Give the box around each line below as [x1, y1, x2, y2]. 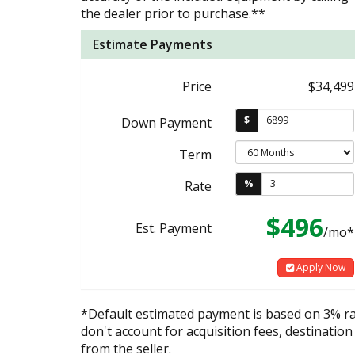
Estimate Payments [93, 35, 212, 53]
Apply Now [294, 260, 345, 274]
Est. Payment [136, 219, 212, 237]
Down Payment [121, 113, 212, 132]
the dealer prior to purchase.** [81, 4, 265, 22]
